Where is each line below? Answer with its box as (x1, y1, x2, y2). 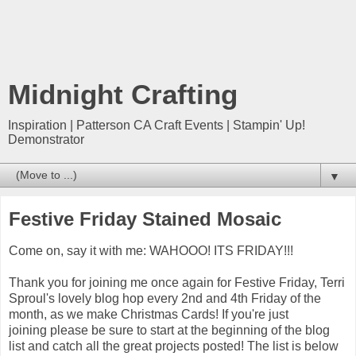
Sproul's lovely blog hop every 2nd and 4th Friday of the (9, 291, 321, 305)
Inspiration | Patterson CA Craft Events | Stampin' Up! (8, 118, 305, 132)
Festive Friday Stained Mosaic (9, 208, 281, 230)
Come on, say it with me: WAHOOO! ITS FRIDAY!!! (9, 243, 293, 257)
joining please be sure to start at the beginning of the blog (9, 323, 330, 337)
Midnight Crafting (8, 79, 238, 110)
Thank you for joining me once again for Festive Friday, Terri (9, 275, 345, 289)
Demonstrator (8, 133, 84, 146)
